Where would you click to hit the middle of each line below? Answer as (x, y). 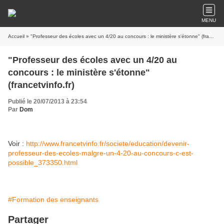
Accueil (16, 36)
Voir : (17, 143)
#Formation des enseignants (53, 199)
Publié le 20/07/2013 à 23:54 (47, 101)
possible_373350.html (43, 162)
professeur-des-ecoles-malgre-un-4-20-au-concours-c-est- (101, 153)
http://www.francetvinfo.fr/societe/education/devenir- (108, 143)
